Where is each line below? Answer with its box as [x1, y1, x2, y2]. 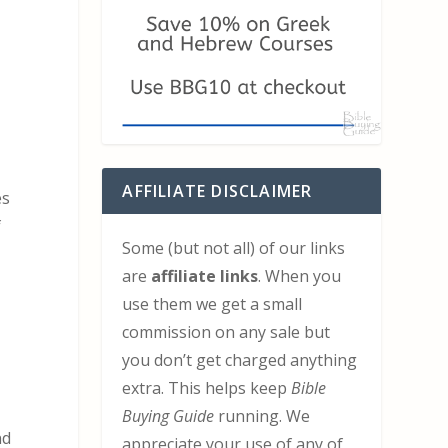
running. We [214, 404, 311, 427]
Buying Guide [122, 404, 215, 427]
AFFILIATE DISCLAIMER [122, 179, 313, 202]
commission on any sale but [122, 320, 331, 343]
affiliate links [147, 264, 259, 287]
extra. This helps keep [122, 376, 292, 399]
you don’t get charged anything [122, 348, 358, 371]
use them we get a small [122, 292, 303, 315]
